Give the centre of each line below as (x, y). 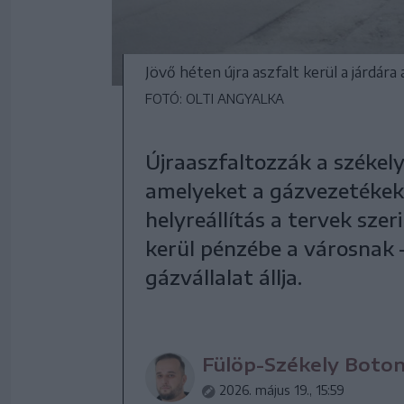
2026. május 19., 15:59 (282, 390)
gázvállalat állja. (224, 277)
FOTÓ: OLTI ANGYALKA (215, 99)
